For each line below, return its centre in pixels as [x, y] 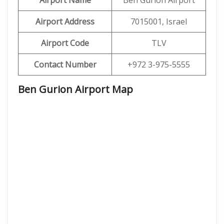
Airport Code [65, 43]
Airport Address [65, 21]
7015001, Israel [159, 21]
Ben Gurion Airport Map [75, 89]
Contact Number [65, 64]
